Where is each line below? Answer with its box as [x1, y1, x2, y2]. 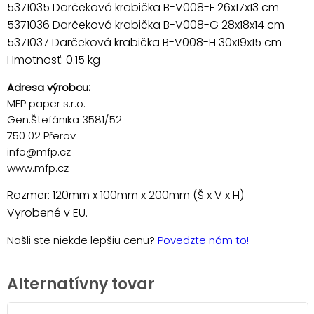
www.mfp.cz [7, 160, 69, 175]
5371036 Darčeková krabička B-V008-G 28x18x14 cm [7, 16, 285, 33]
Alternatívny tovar [7, 273, 155, 295]
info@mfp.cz [7, 144, 71, 159]
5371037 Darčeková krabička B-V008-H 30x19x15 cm [7, 34, 282, 50]
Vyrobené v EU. [7, 204, 88, 221]
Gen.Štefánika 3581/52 [7, 111, 122, 127]
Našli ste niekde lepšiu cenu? [7, 232, 158, 247]
